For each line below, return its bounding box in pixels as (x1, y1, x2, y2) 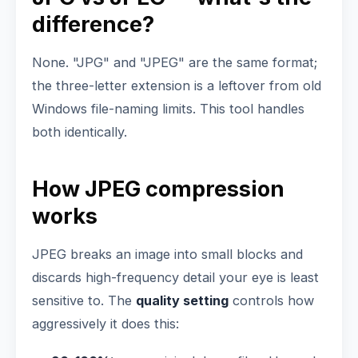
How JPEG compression (32, 176, 284, 202)
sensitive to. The (32, 292, 136, 308)
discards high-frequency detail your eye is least (32, 269, 319, 285)
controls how (229, 292, 314, 308)
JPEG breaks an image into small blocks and (32, 246, 303, 262)
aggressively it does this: (32, 316, 179, 332)
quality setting (136, 292, 229, 308)
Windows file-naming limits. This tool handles (32, 101, 304, 117)
